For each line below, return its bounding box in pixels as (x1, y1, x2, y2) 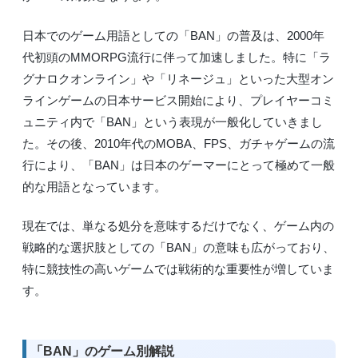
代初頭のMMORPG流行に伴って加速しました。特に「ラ (22, 50, 331, 64)
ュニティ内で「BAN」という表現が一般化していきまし (22, 114, 323, 129)
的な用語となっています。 (22, 179, 166, 193)
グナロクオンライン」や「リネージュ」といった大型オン (22, 71, 334, 86)
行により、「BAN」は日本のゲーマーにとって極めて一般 (22, 157, 335, 172)
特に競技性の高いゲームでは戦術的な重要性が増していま (22, 262, 334, 276)
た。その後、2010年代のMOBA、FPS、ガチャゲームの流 (22, 136, 335, 150)
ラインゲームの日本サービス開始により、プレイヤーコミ (22, 93, 334, 107)
